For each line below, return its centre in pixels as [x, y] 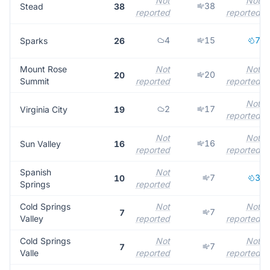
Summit [35, 81]
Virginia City [44, 109]
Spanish [36, 172]
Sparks [34, 41]
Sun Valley [40, 144]
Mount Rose [43, 69]
